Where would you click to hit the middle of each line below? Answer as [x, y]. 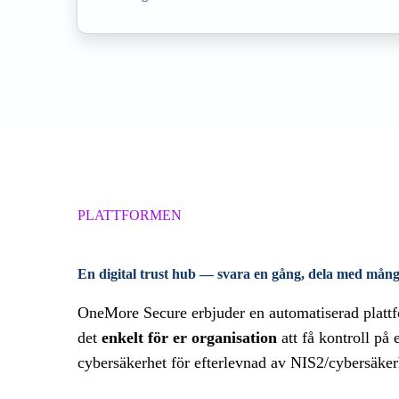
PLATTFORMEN [130, 215]
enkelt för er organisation [189, 337]
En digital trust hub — [147, 273]
